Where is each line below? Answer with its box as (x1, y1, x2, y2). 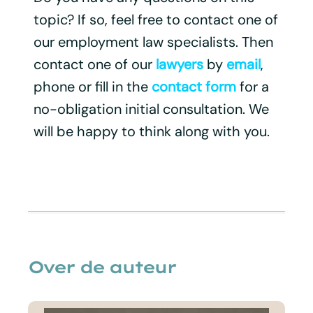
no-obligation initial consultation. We (33, 99, 269, 118)
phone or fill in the (33, 77, 152, 96)
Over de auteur (28, 256, 175, 277)
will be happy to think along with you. (33, 122, 270, 140)
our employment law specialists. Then (33, 32, 273, 51)
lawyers (155, 54, 203, 73)
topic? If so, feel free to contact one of (33, 10, 278, 29)
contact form (151, 77, 236, 96)
